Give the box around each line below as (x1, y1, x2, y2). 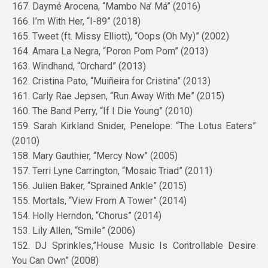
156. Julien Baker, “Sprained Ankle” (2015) (12, 179, 187, 191)
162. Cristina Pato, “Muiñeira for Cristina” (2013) (12, 75, 211, 87)
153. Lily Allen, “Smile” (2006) (12, 224, 136, 236)
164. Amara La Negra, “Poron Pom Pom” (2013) (12, 45, 209, 57)
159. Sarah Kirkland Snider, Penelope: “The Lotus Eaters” (12, 120, 256, 132)
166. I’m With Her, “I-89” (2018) (12, 15, 141, 27)
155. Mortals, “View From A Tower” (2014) (12, 194, 187, 206)
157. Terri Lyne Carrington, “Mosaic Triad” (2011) (12, 165, 213, 176)
